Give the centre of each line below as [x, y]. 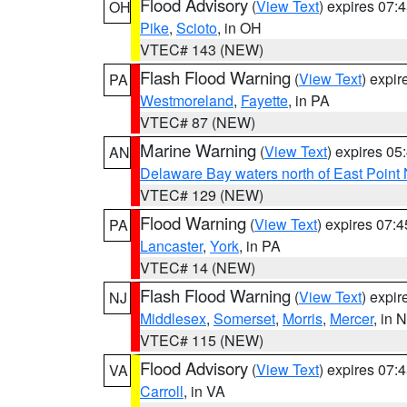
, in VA [204, 391]
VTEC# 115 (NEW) [202, 340]
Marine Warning [198, 150]
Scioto [197, 28]
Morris [303, 318]
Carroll [162, 391]
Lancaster [171, 246]
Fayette [264, 100]
